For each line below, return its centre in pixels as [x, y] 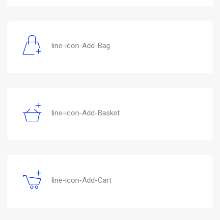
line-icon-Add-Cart [82, 180]
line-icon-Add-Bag [81, 45]
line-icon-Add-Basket [86, 113]
